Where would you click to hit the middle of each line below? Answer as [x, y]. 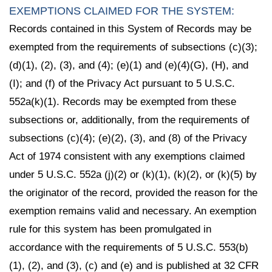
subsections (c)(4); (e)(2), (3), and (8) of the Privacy [128, 138]
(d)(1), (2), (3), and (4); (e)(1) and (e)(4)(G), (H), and [129, 65]
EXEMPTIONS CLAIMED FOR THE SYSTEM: [122, 11]
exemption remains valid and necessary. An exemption [133, 211]
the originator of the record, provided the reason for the [133, 192]
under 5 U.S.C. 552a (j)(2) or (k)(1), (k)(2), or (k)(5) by [133, 174]
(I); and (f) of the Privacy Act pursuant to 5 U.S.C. [122, 83]
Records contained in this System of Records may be [130, 29]
